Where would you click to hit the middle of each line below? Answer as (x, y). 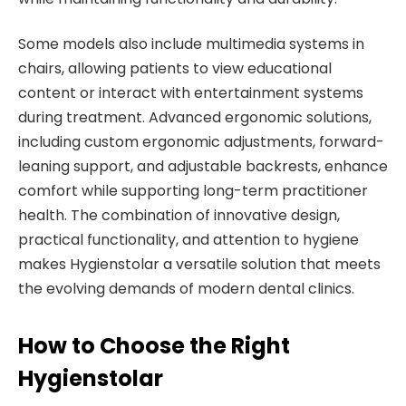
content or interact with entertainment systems (191, 92)
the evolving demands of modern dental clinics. (186, 288)
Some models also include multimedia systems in (191, 43)
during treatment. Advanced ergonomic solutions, (195, 117)
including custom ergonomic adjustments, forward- (201, 141)
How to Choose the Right (154, 345)
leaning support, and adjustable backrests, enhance (203, 166)
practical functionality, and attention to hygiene (188, 239)
